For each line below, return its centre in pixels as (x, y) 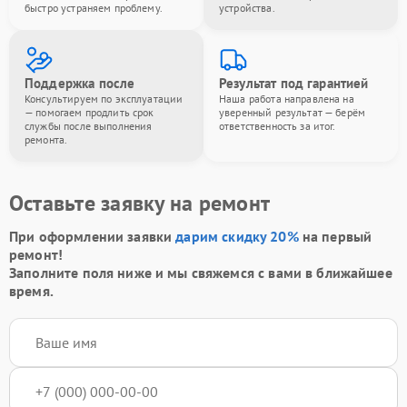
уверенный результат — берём (293, 113)
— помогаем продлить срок (89, 113)
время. (31, 291)
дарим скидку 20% (237, 237)
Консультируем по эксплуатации (104, 99)
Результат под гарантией (294, 84)
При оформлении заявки (93, 237)
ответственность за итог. (278, 126)
